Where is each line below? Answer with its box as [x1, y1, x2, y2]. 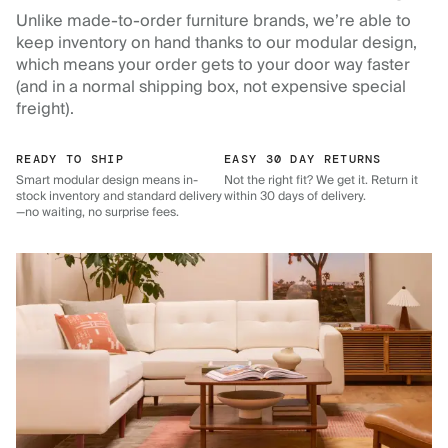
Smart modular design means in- [16, 169, 198, 191]
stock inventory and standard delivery [16, 185, 222, 207]
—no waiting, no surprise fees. [16, 201, 179, 223]
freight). [16, 94, 74, 123]
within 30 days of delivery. [224, 185, 366, 207]
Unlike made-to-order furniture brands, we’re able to [16, 6, 411, 35]
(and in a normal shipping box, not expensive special [16, 72, 406, 101]
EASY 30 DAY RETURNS [224, 150, 382, 167]
